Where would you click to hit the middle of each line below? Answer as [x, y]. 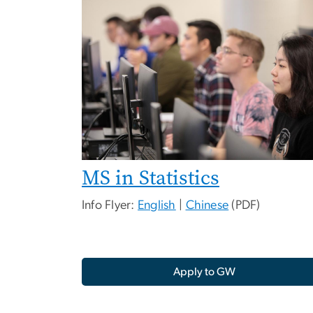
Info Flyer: [110, 206]
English [157, 206]
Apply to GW [204, 272]
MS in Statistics [151, 178]
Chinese [207, 206]
